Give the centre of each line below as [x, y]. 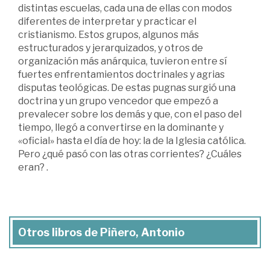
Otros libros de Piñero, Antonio [101, 232]
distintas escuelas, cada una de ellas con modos [125, 8]
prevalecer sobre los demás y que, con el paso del [130, 114]
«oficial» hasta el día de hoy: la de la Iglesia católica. [132, 141]
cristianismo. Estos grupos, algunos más [108, 35]
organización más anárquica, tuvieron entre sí [122, 61]
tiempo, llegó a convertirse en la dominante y [121, 127]
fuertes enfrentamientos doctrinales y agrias [121, 74]
